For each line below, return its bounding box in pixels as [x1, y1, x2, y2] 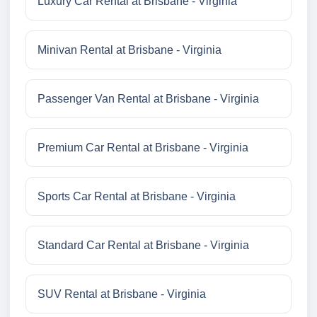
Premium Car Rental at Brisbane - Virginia [38, 142, 248, 154]
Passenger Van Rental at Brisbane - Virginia [38, 93, 259, 105]
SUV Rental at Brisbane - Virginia [38, 288, 206, 301]
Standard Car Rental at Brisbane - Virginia [38, 239, 249, 252]
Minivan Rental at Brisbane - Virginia [38, 44, 221, 57]
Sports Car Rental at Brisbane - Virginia [38, 190, 236, 203]
